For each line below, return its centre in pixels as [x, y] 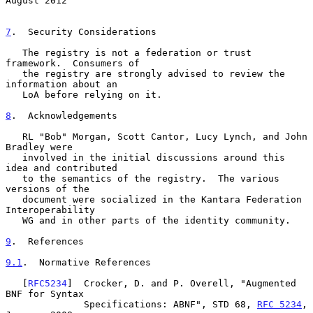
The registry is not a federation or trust [14, 52]
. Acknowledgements [64, 115]
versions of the [48, 189]
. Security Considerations [84, 31]
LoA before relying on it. [14, 94]
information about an [61, 84]
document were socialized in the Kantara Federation [14, 199]
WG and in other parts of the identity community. [14, 220]
